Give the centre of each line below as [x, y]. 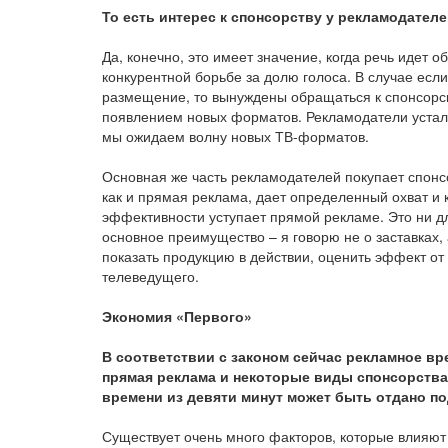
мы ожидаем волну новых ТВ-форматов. [235, 136]
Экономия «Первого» [177, 316]
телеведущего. [150, 276]
